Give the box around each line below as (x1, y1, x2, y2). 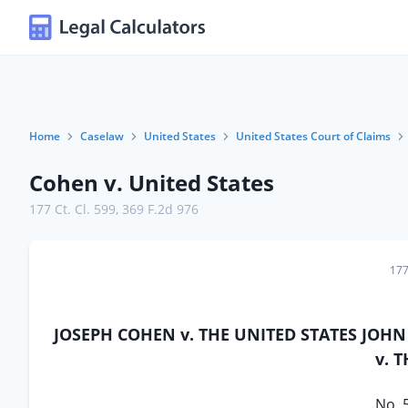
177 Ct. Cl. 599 (29, 200, 116, 218)
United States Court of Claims (236, 128, 391, 144)
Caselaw (80, 128, 124, 144)
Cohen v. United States (29, 168, 274, 198)
